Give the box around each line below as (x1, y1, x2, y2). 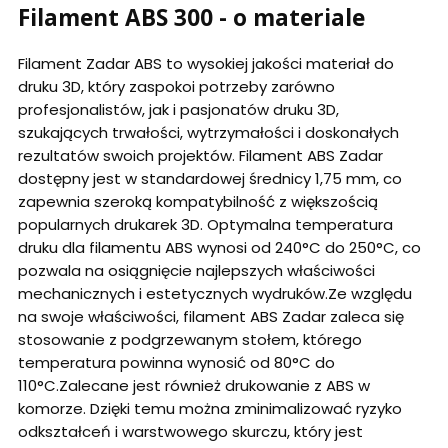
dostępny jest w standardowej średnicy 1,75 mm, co (18, 167, 402, 189)
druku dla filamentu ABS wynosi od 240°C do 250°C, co (18, 236, 421, 258)
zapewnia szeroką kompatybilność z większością (18, 190, 378, 212)
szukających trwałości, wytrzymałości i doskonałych (18, 121, 399, 143)
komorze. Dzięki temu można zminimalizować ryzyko (18, 397, 402, 419)
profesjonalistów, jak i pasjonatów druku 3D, (18, 98, 339, 120)
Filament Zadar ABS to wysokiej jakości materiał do (18, 52, 394, 74)
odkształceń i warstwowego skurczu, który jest (18, 420, 363, 442)
